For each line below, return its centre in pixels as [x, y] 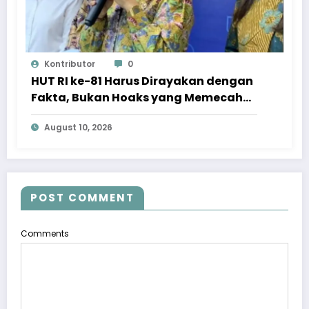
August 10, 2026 [78, 128]
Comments [45, 234]
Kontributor [70, 64]
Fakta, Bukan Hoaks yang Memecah [137, 98]
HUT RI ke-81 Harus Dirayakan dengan [142, 81]
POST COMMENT [82, 198]
